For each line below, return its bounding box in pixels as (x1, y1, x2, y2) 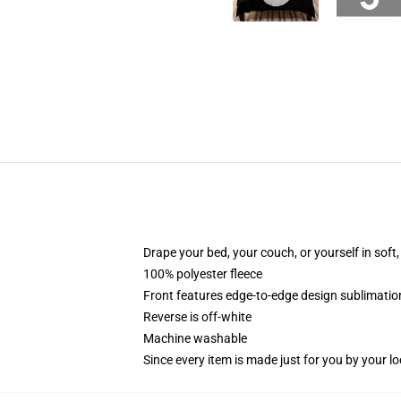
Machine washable (143, 331, 247, 346)
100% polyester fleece (143, 267, 262, 281)
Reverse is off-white (143, 310, 252, 324)
